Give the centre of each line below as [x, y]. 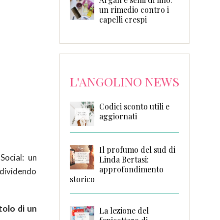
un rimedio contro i [134, 9]
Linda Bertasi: [124, 159]
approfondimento [131, 169]
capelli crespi [123, 19]
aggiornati [118, 116]
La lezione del [124, 211]
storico [82, 179]
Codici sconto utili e [134, 106]
